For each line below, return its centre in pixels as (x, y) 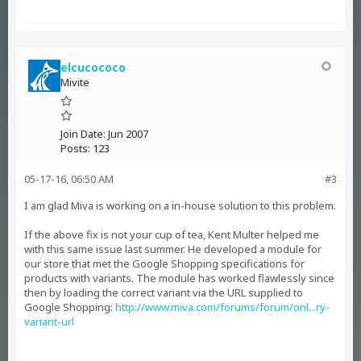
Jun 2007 (128, 134)
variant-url (49, 322)
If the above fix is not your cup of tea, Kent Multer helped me (172, 234)
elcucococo (93, 67)
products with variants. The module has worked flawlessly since (179, 278)
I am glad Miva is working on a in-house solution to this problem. (180, 205)
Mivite (75, 82)
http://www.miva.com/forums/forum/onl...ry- (222, 307)
